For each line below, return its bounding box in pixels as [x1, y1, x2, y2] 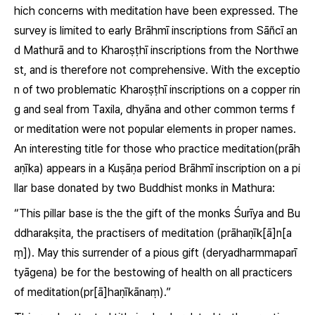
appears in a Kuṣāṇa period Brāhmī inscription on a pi [46, 162, 300, 175]
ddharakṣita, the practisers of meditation [14, 226, 214, 240]
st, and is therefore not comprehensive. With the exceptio [14, 63, 300, 77]
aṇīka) [14, 162, 44, 175]
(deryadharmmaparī [202, 246, 297, 259]
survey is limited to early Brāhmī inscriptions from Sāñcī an [14, 24, 297, 37]
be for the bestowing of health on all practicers [60, 266, 292, 279]
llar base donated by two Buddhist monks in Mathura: [14, 181, 275, 195]
